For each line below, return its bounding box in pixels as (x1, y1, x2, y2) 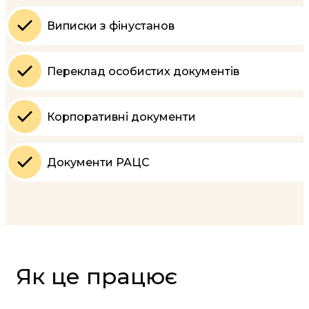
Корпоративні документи (47, 110, 196, 123)
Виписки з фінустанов (47, 19, 175, 32)
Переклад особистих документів (47, 64, 239, 78)
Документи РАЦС (47, 155, 150, 169)
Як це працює (16, 263, 177, 290)
